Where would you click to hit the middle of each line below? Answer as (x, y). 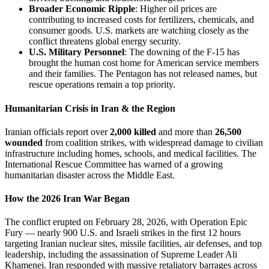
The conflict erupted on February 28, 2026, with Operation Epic (126, 222)
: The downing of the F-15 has (182, 52)
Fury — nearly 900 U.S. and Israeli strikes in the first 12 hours (123, 233)
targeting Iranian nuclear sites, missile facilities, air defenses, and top (133, 244)
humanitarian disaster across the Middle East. (90, 175)
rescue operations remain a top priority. (102, 85)
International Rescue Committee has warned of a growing (114, 164)
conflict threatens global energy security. (105, 41)
